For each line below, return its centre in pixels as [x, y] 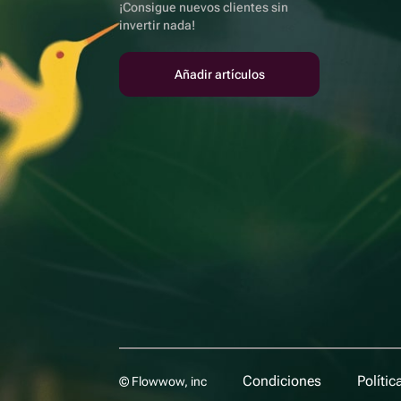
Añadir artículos [219, 74]
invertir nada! [157, 25]
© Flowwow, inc [163, 381]
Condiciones [282, 381]
